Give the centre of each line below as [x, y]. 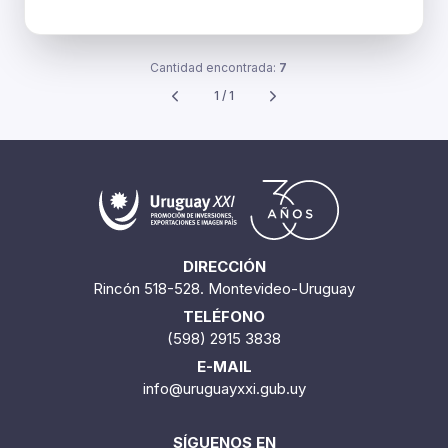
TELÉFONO [224, 317]
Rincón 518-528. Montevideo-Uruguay [224, 289]
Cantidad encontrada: [214, 67]
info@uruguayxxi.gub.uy [224, 389]
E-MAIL [224, 367]
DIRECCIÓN [224, 267]
